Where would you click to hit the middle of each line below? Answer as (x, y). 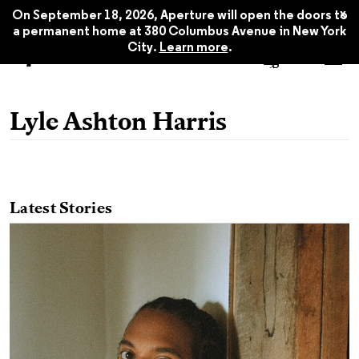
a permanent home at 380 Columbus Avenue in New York (179, 32)
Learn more (194, 48)
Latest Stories (61, 209)
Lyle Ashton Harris (118, 123)
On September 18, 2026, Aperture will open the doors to (179, 16)
